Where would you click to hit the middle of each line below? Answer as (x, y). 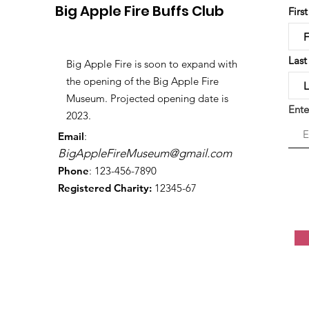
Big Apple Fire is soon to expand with (152, 64)
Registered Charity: (105, 188)
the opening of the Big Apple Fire (142, 81)
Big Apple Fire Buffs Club (140, 11)
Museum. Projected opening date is (147, 98)
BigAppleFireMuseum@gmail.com (145, 153)
